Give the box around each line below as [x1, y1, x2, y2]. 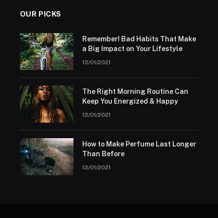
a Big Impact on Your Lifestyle [82, 45, 182, 53]
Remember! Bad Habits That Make [82, 35, 196, 43]
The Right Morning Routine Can [82, 88, 188, 96]
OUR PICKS [19, 10, 62, 18]
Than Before [82, 150, 125, 158]
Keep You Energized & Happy [82, 97, 178, 106]
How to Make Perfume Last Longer [82, 140, 196, 148]
